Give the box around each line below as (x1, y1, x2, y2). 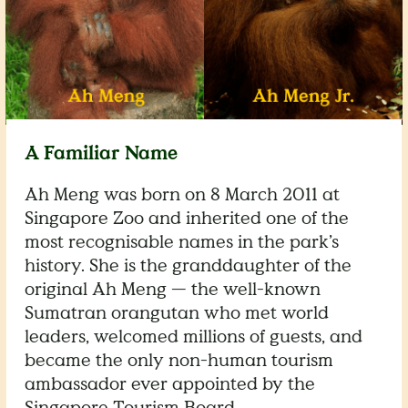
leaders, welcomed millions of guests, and (25, 324, 363, 349)
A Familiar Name (25, 140, 178, 166)
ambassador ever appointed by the (25, 372, 316, 396)
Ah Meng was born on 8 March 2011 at (25, 182, 341, 207)
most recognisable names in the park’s (25, 229, 340, 254)
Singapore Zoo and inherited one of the (25, 206, 350, 230)
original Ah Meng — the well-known (25, 277, 321, 301)
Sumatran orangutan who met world (25, 301, 330, 325)
